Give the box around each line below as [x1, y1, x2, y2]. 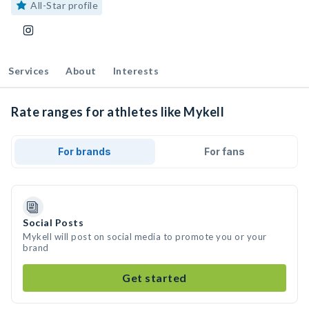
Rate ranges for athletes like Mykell [11, 104, 224, 119]
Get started [122, 271, 187, 284]
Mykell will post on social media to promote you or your [23, 231, 267, 242]
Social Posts [23, 217, 83, 228]
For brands [58, 146, 112, 157]
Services [8, 65, 49, 77]
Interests [112, 65, 159, 77]
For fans [203, 146, 245, 157]
